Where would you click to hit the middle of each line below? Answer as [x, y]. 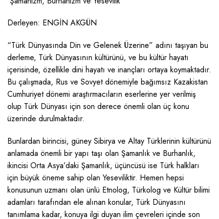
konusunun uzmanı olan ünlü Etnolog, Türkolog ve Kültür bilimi [109, 190]
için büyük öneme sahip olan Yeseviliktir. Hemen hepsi [96, 177]
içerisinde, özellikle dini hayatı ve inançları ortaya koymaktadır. [109, 70]
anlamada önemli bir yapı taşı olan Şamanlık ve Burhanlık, [101, 153]
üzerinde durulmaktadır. [46, 119]
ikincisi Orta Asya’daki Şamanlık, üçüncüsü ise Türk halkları [103, 165]
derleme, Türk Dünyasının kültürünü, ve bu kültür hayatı [98, 58]
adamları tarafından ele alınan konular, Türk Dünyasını [97, 202]
